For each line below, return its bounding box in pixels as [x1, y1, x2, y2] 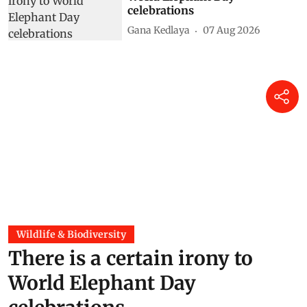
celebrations [127, 3, 195, 17]
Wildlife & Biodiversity [16, 228, 126, 241]
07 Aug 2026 [203, 24, 260, 37]
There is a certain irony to [8, 245, 253, 271]
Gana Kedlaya [127, 24, 191, 37]
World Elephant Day [8, 270, 196, 295]
